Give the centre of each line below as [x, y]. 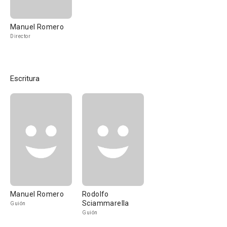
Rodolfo [96, 194]
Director [20, 36]
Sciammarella [106, 203]
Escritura [25, 79]
